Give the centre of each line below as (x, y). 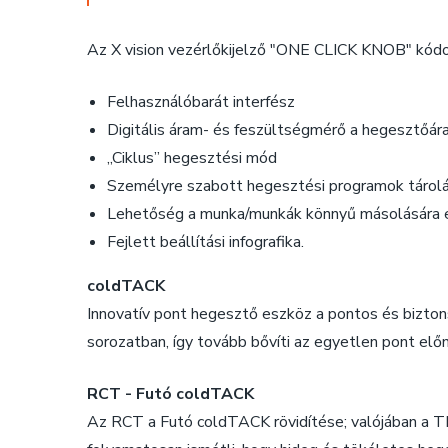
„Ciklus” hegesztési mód (192, 157)
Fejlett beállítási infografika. (205, 241)
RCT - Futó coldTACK (170, 393)
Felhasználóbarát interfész (201, 101)
